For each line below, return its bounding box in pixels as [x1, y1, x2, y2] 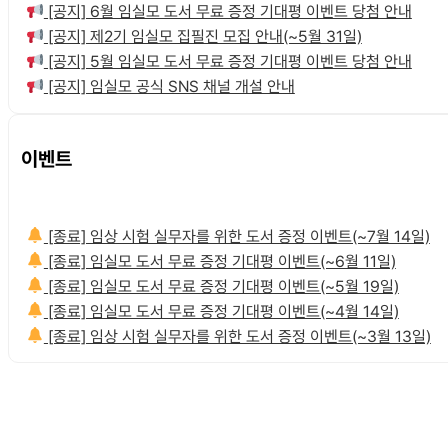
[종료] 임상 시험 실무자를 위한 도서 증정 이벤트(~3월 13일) [43, 326, 431, 346]
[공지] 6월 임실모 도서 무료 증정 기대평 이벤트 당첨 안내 [43, 2, 412, 22]
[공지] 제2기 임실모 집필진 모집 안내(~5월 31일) [43, 27, 362, 47]
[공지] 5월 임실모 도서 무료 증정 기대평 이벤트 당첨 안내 [43, 52, 412, 72]
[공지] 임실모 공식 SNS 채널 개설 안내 [43, 77, 295, 97]
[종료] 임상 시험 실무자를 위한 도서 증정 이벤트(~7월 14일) [43, 226, 430, 246]
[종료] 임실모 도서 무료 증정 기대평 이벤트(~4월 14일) [43, 301, 399, 321]
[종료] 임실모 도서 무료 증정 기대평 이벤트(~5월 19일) [43, 276, 399, 296]
